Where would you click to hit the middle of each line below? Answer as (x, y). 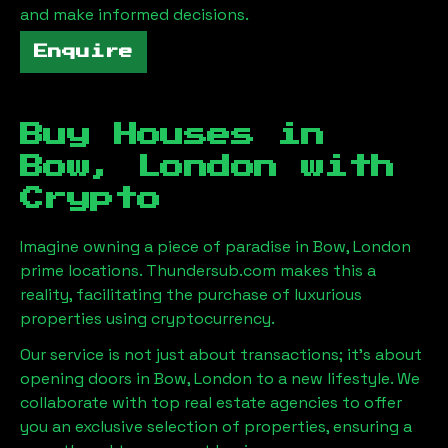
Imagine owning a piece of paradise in (166, 246)
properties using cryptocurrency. (147, 318)
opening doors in (87, 378)
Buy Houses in (172, 134)
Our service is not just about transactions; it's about (221, 354)
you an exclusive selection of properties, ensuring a (216, 426)
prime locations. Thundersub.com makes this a (198, 270)
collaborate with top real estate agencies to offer (211, 402)
